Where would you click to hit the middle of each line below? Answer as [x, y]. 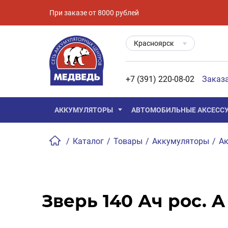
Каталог [88, 141]
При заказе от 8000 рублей [94, 12]
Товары [128, 141]
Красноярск [154, 43]
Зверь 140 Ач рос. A [133, 201]
